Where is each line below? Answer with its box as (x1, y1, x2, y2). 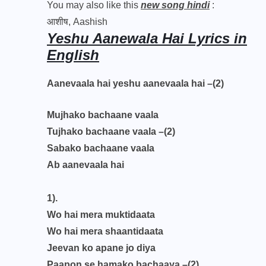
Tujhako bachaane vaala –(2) (47, 126, 178, 137)
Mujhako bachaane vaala (47, 110, 161, 120)
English (47, 47, 99, 63)
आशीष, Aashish (47, 17, 107, 27)
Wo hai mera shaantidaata (47, 226, 166, 236)
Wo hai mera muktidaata (47, 210, 157, 220)
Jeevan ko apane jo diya (47, 243, 158, 253)
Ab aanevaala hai (47, 160, 126, 170)
